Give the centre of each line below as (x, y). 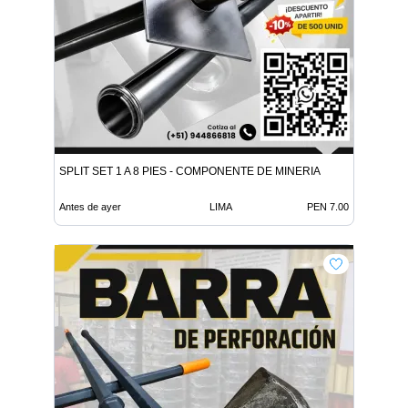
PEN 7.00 (328, 207)
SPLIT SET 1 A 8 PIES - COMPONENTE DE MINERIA (190, 171)
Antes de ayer (90, 207)
